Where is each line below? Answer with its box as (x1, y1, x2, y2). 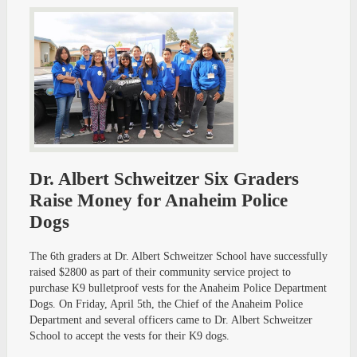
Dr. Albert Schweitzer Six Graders (29, 168, 299, 189)
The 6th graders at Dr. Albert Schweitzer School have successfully (29, 250, 328, 263)
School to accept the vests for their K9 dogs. (29, 330, 229, 343)
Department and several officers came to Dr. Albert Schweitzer (29, 314, 312, 327)
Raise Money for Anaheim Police (29, 190, 288, 210)
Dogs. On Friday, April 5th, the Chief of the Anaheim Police (29, 298, 303, 311)
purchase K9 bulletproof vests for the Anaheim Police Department (29, 282, 327, 295)
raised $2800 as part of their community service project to (29, 266, 291, 279)
